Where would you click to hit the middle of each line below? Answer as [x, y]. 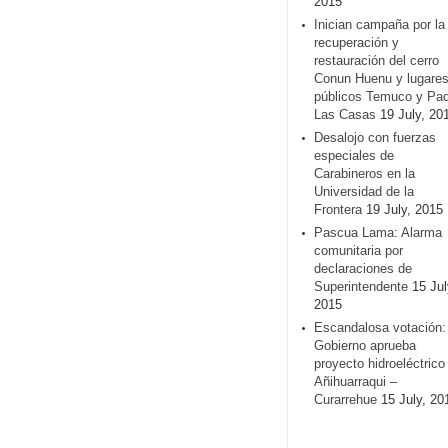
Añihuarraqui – [355, 381]
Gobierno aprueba [365, 345]
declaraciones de [363, 268]
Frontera [338, 209]
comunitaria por [358, 250]
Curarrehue [345, 399]
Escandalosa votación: [380, 327]
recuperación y [356, 42]
